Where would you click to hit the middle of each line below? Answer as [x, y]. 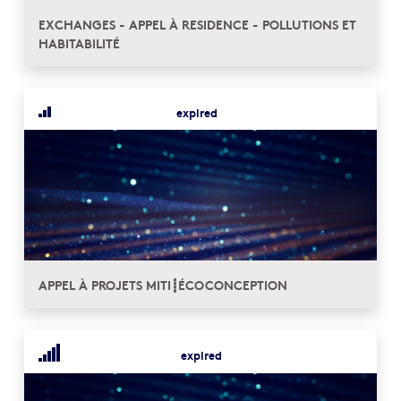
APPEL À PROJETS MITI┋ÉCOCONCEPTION [163, 284]
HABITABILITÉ [79, 43]
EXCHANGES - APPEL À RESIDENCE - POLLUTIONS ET [197, 24]
